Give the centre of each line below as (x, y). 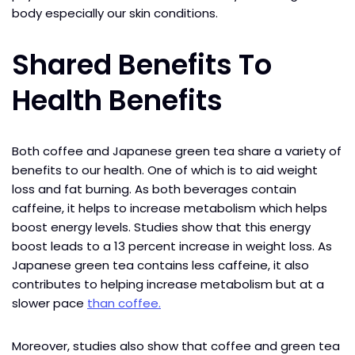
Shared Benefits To (142, 64)
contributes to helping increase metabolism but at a (168, 284)
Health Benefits (120, 100)
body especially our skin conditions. (116, 13)
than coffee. (124, 303)
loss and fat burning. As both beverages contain (154, 189)
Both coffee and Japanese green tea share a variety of (177, 151)
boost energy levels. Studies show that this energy (161, 227)
